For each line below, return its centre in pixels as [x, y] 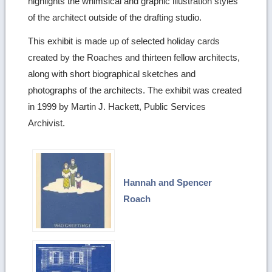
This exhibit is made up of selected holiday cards [124, 41]
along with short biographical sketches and [112, 74]
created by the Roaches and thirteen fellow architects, [134, 58]
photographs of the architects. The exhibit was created [135, 90]
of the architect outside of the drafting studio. [115, 18]
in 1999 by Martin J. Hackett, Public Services [117, 107]
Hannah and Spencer [168, 182]
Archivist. [47, 123]
